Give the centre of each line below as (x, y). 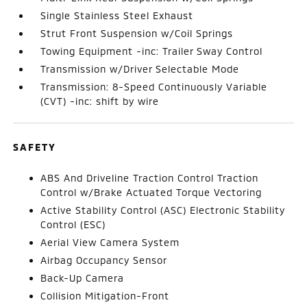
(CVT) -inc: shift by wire (100, 101)
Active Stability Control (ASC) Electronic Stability (163, 210)
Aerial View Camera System (110, 242)
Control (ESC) (73, 224)
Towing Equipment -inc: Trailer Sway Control (152, 51)
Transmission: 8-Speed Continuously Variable (154, 87)
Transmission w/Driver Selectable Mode (140, 69)
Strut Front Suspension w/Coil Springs (137, 33)
